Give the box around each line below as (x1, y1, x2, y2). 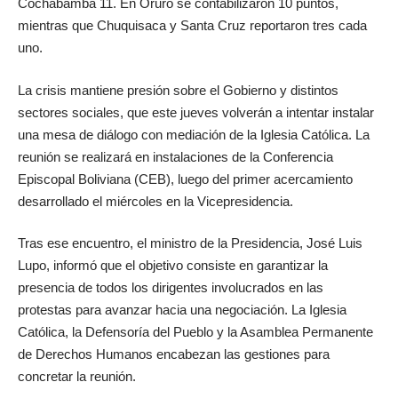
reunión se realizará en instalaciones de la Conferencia (18, 148, 333, 164)
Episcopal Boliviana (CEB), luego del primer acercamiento (18, 171, 353, 187)
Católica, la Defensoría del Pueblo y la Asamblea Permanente (18, 324, 373, 340)
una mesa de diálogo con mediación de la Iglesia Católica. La (18, 126, 370, 142)
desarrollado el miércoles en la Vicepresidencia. (18, 193, 293, 209)
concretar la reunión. (18, 369, 136, 385)
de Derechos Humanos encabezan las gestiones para (18, 346, 330, 362)
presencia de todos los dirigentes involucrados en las (18, 280, 323, 296)
